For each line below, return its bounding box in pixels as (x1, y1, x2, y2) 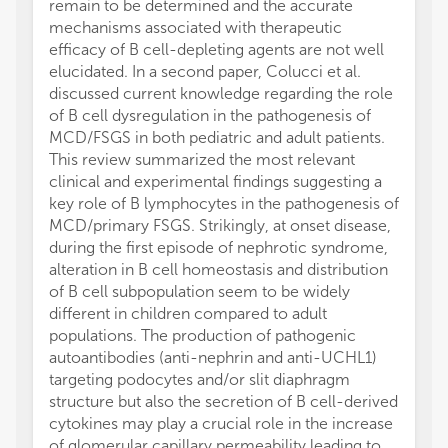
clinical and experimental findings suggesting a (49, 172, 382, 192)
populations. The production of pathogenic (49, 326, 356, 346)
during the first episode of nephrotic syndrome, (49, 238, 388, 258)
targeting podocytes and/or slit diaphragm (49, 370, 350, 390)
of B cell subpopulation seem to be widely (49, 282, 350, 302)
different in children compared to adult (49, 304, 327, 324)
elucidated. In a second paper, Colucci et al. (49, 62, 361, 82)
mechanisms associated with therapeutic (49, 18, 342, 38)
